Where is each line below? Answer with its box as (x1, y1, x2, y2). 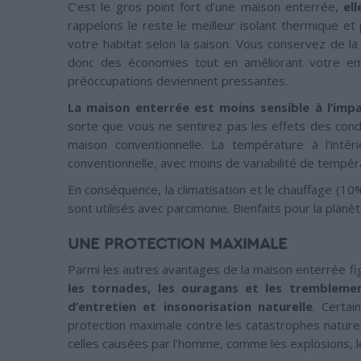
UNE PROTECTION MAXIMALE (68, 236, 287, 252)
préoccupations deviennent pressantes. (68, 73, 288, 89)
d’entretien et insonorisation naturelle (68, 298, 313, 314)
